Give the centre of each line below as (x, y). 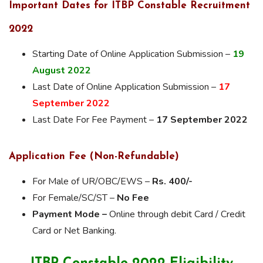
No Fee (133, 198)
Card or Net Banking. (74, 230)
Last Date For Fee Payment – (94, 120)
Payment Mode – (70, 214)
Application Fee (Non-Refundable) (94, 156)
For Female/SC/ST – (75, 198)
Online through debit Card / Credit (176, 214)
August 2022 (62, 71)
